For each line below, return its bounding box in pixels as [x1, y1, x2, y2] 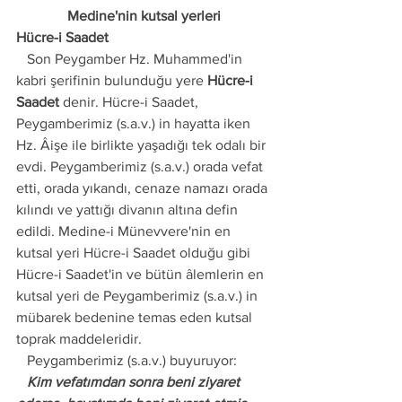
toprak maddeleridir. [16, 331, 142, 346]
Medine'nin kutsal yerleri [66, 8, 221, 23]
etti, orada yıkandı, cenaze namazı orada [16, 180, 271, 196]
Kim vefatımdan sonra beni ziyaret [16, 374, 27, 389]
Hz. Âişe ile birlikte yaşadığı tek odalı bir [16, 137, 269, 153]
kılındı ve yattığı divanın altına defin [16, 202, 241, 217]
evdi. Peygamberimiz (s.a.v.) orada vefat [16, 159, 267, 174]
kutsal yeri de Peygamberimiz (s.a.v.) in [16, 288, 261, 303]
